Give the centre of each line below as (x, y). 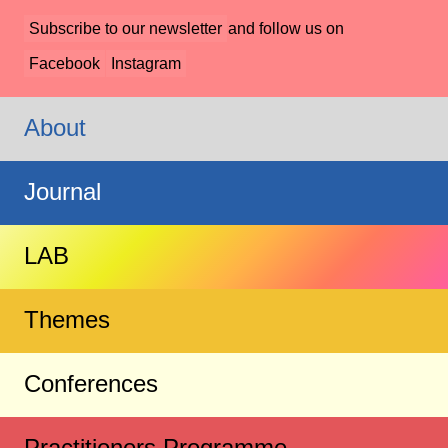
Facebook (64, 63)
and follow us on (285, 28)
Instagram (145, 63)
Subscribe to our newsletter (125, 28)
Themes (67, 320)
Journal (62, 192)
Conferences (91, 384)
